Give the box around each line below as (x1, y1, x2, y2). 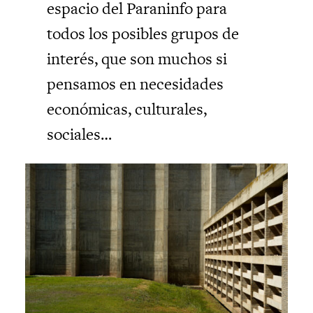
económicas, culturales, (47, 97, 208, 120)
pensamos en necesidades (47, 72, 224, 95)
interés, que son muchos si (47, 47, 228, 70)
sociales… (47, 122, 112, 145)
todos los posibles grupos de (47, 22, 240, 45)
